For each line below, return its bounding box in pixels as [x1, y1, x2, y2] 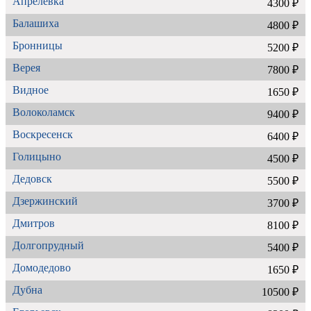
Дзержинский [12, 194, 78, 207]
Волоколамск [12, 106, 75, 118]
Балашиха [12, 17, 59, 29]
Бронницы [12, 39, 62, 51]
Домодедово [12, 261, 71, 274]
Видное [12, 83, 49, 96]
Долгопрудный [12, 239, 84, 251]
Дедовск [12, 172, 52, 185]
